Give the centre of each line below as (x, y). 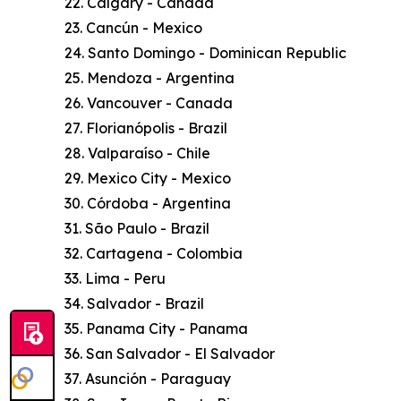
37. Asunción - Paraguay (148, 379)
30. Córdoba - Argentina (148, 204)
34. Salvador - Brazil (134, 304)
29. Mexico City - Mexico (148, 179)
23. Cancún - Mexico (133, 28)
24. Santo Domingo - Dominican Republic (205, 53)
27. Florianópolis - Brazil (146, 128)
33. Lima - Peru (115, 279)
